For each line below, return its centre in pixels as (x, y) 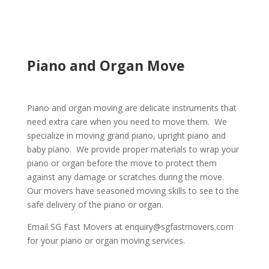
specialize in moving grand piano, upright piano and (126, 135)
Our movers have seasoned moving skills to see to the (133, 191)
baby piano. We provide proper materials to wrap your (133, 149)
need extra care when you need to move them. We (127, 122)
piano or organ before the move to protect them (122, 163)
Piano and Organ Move (106, 65)
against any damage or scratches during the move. (126, 177)
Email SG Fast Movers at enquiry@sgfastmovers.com (130, 227)
